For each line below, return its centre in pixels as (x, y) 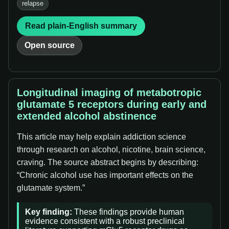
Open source (50, 45)
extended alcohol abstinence (87, 116)
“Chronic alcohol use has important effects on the (105, 175)
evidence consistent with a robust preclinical (105, 221)
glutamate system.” (51, 188)
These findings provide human (128, 212)
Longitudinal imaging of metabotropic (109, 93)
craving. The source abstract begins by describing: (108, 162)
